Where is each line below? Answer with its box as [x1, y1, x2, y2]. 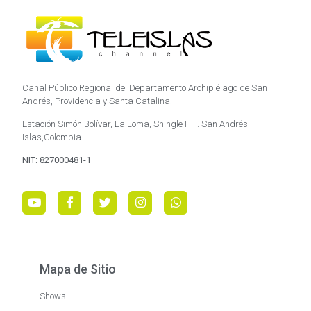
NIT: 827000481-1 [22, 155, 92, 166]
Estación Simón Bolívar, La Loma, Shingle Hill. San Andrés [22, 119, 249, 129]
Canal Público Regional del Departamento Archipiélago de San [22, 82, 268, 93]
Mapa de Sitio [40, 261, 117, 276]
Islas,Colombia [22, 132, 84, 142]
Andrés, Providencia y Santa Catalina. [22, 95, 173, 106]
